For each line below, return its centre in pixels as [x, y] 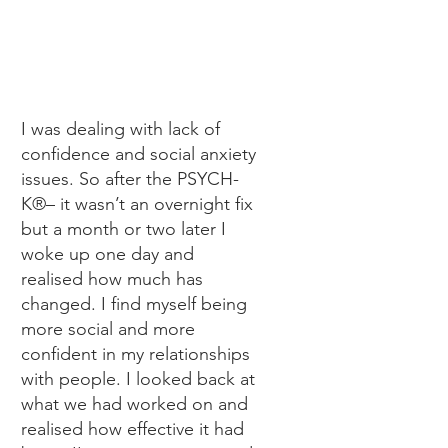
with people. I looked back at [138, 379]
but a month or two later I [123, 229]
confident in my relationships [135, 354]
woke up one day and [107, 254]
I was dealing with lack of [120, 129]
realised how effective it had [132, 429]
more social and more [108, 329]
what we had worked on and [134, 404]
